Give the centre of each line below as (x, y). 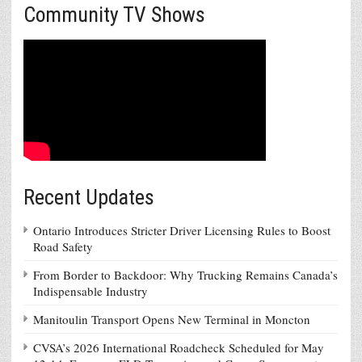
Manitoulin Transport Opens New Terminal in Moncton (172, 319)
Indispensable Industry (90, 290)
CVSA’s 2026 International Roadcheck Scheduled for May (179, 347)
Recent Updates (89, 197)
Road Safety (63, 246)
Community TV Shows (114, 14)
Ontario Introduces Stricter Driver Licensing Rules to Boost (182, 230)
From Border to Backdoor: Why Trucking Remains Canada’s (185, 274)
